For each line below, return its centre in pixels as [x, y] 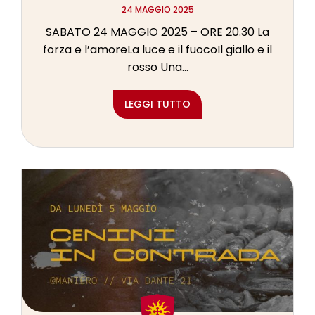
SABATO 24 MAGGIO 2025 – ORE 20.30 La [157, 32]
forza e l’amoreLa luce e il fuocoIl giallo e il [157, 50]
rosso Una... [157, 67]
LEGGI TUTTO [157, 104]
